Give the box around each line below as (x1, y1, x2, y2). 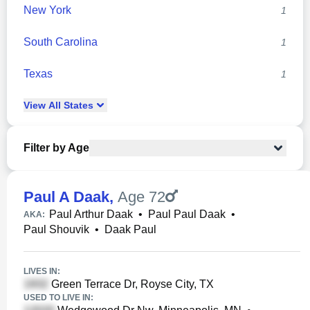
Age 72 (118, 188, 165, 206)
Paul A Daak (24, 188, 109, 206)
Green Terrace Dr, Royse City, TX (48, 278, 214, 290)
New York (24, 4, 71, 16)
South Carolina (24, 36, 98, 48)
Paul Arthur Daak (49, 208, 133, 220)
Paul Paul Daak (148, 208, 226, 220)
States (61, 100, 93, 111)
